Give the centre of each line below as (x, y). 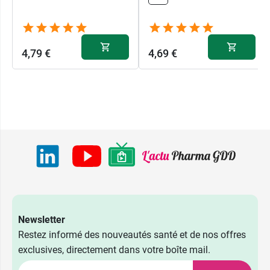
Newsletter (42, 220)
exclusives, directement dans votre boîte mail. (114, 250)
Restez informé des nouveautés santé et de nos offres (132, 235)
